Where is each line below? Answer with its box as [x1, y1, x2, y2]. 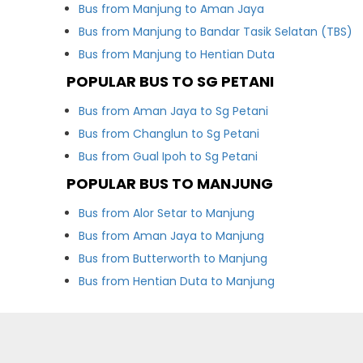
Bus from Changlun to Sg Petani [79, 126, 260, 142]
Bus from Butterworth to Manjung [79, 250, 268, 267]
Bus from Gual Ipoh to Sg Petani [79, 148, 258, 164]
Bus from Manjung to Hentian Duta [79, 46, 275, 62]
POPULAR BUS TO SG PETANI [66, 71, 275, 92]
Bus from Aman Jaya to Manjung [79, 228, 265, 244]
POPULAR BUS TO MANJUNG [66, 173, 274, 194]
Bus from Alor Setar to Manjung [79, 205, 255, 221]
